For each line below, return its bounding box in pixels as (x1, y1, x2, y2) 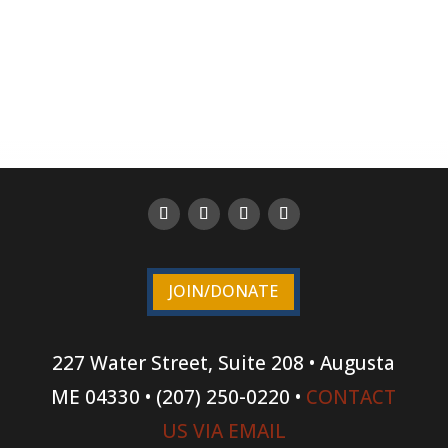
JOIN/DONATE (169, 280, 279, 303)
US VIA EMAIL (161, 418, 286, 445)
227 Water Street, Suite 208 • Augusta (52, 350, 396, 377)
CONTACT (306, 384, 397, 411)
